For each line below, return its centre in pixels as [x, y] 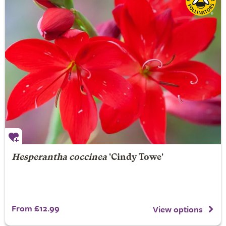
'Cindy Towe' [135, 158]
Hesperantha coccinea [59, 158]
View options [178, 209]
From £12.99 [35, 208]
